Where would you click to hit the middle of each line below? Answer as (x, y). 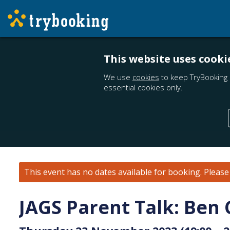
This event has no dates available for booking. (113, 172)
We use (118, 77)
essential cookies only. (143, 87)
